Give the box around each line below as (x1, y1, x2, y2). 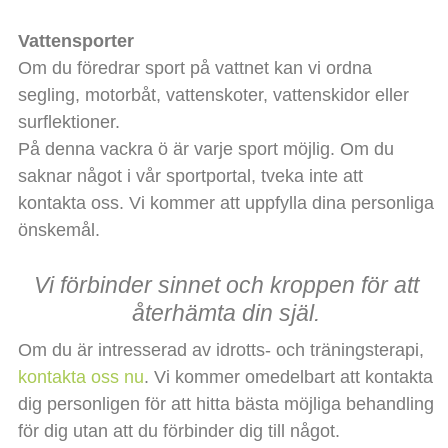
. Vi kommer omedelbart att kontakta (143, 366, 433, 387)
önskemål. (17, 219, 100, 240)
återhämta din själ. (132, 299, 321, 326)
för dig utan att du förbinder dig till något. (17, 420, 340, 441)
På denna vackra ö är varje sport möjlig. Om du (17, 138, 394, 159)
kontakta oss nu (17, 366, 144, 387)
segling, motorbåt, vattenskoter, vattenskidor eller (17, 84, 409, 105)
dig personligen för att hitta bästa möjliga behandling (17, 393, 434, 414)
